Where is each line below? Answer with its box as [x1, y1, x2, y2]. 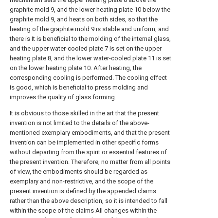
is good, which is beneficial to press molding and [10, 84, 148, 91]
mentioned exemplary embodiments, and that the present [10, 129, 170, 136]
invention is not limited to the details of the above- [10, 119, 149, 127]
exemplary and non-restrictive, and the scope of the [10, 178, 153, 185]
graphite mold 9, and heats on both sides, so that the [10, 16, 158, 23]
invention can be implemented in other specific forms [10, 139, 159, 146]
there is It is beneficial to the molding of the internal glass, [10, 35, 171, 42]
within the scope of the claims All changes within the [10, 207, 157, 214]
